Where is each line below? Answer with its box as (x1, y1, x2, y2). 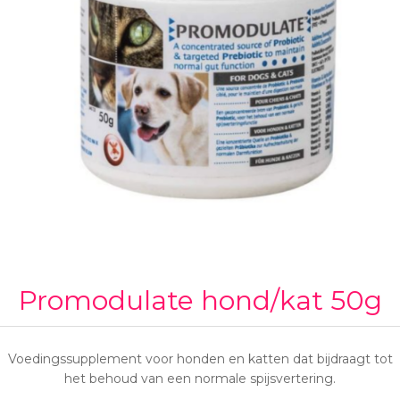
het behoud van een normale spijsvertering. (64, 370, 336, 387)
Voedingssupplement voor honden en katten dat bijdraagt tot (7, 350, 393, 367)
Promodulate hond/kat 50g (18, 283, 382, 317)
